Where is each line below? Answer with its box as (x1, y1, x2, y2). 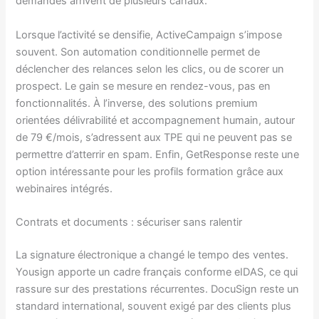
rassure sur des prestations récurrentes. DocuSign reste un (16, 282, 300, 296)
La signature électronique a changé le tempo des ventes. (16, 248, 289, 261)
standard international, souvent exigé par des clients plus (16, 299, 292, 313)
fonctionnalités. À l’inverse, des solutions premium (16, 96, 258, 110)
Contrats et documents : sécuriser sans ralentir (16, 215, 243, 229)
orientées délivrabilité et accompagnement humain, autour (16, 113, 296, 127)
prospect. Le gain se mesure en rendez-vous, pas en (16, 79, 271, 93)
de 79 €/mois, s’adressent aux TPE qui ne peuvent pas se (16, 130, 293, 144)
